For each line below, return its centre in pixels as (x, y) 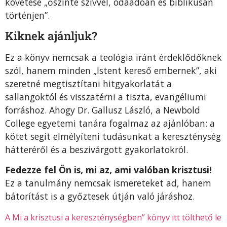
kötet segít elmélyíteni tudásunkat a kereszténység (113, 136)
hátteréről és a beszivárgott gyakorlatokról (96, 149)
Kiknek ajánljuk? (51, 35)
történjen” (26, 15)
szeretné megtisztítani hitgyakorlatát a (88, 83)
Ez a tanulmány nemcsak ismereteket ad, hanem (108, 183)
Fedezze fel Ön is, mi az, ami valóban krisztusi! (108, 170)
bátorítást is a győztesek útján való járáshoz (99, 196)
